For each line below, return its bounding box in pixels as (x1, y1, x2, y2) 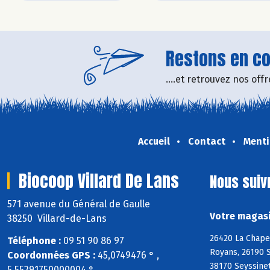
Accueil (137, 136, 170, 148)
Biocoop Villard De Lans (19, 168, 179, 194)
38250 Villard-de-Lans (7, 213, 107, 225)
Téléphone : (7, 234, 61, 246)
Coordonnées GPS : (7, 249, 95, 261)
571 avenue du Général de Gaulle (7, 198, 152, 210)
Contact (187, 136, 225, 148)
